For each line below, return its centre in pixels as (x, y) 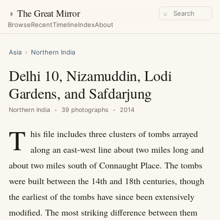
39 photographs (85, 110)
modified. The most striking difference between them (103, 212)
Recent (42, 25)
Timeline (65, 25)
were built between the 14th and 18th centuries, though (107, 181)
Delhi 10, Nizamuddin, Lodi (90, 75)
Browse (19, 25)
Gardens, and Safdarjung (81, 93)
